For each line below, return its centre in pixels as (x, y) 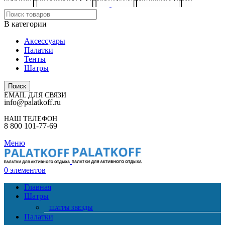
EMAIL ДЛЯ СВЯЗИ (35, 95)
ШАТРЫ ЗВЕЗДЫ (71, 208)
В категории (25, 24)
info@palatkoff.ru (32, 102)
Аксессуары (45, 41)
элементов (28, 170)
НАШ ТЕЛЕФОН (31, 119)
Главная (38, 187)
